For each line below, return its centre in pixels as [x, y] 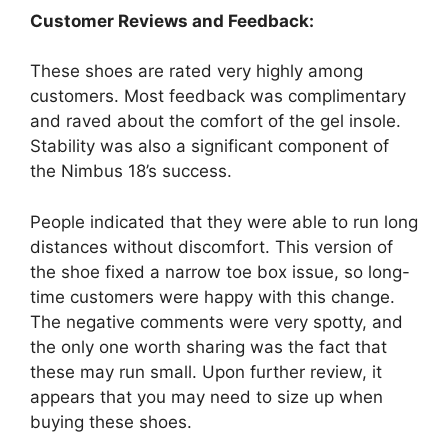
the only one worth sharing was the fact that [208, 346]
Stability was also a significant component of [209, 146]
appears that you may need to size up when [206, 396]
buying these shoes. [111, 421]
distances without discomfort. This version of [211, 246]
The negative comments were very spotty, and [216, 321]
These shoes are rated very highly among [196, 71]
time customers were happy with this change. [212, 296]
